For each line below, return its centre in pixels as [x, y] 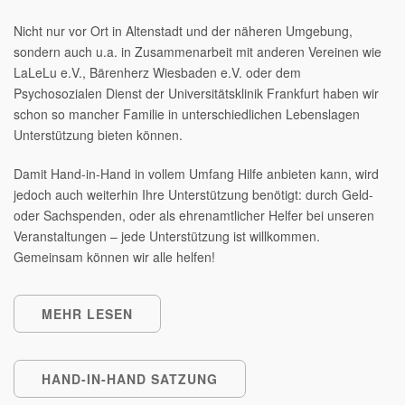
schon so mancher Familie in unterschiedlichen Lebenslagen [187, 114]
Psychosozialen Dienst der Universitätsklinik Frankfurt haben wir [196, 93]
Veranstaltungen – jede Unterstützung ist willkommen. [167, 236]
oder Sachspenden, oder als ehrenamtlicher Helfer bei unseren [194, 215]
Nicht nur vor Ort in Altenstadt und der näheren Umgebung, [183, 31]
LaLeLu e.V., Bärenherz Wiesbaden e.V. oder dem [157, 72]
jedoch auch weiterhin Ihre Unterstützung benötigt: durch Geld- [193, 194]
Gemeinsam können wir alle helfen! [114, 257]
